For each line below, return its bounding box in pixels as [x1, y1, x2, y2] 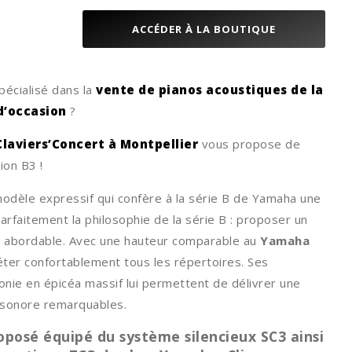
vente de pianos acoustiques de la [96, 81, 324, 97]
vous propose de [198, 135, 300, 152]
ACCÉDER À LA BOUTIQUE [140, 21, 277, 36]
